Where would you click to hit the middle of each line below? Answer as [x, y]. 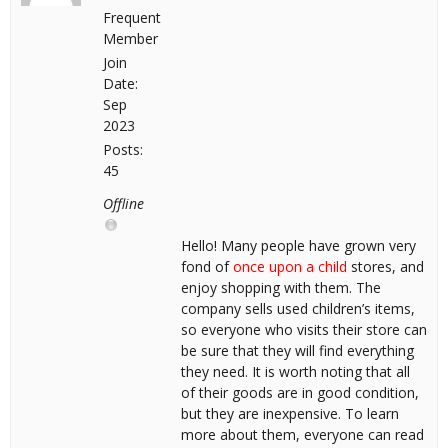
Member [130, 38]
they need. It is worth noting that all [295, 371]
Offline [123, 203]
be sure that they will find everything [297, 350]
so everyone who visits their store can [304, 329]
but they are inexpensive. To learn [290, 413]
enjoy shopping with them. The [281, 287]
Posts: [123, 149]
